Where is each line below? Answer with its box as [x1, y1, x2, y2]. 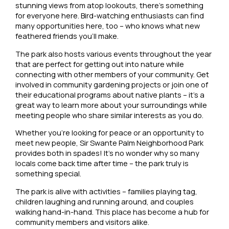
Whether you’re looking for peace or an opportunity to [15, 127, 204, 138]
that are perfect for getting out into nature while [15, 58, 185, 69]
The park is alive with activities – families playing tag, [15, 186, 198, 196]
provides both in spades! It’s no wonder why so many [15, 148, 200, 158]
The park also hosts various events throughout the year [15, 48, 212, 59]
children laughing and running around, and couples [15, 196, 194, 207]
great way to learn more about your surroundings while [15, 99, 208, 110]
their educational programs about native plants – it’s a [15, 89, 205, 100]
